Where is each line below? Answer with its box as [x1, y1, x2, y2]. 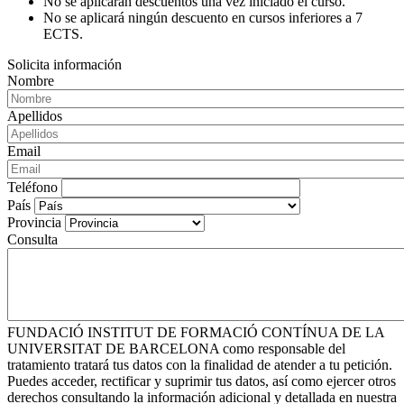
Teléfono [7, 179, 58, 195]
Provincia [7, 214, 61, 230]
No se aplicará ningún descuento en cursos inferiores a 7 [43, 9, 363, 25]
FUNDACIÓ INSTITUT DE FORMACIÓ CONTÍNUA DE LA [7, 324, 384, 340]
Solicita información [7, 56, 122, 72]
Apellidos [7, 107, 62, 124]
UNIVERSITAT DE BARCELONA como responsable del [7, 340, 345, 356]
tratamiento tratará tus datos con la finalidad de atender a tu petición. [7, 356, 392, 372]
